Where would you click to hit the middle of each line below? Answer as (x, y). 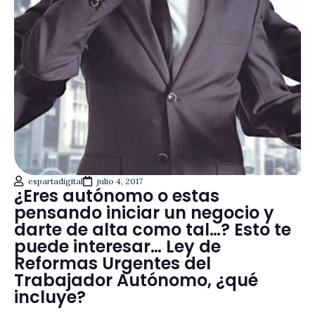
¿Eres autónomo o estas (117, 195)
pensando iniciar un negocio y (144, 212)
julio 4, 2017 (120, 181)
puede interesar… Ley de (117, 246)
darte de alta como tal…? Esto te (153, 229)
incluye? (50, 297)
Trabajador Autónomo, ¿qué (136, 280)
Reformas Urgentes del (112, 263)
